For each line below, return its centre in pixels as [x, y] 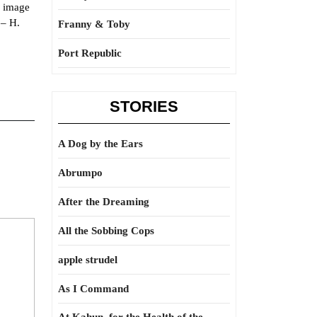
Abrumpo [80, 173]
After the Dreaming [104, 202]
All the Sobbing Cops [106, 231]
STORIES [144, 106]
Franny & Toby [94, 24]
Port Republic [90, 53]
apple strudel [88, 260]
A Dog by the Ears [100, 144]
